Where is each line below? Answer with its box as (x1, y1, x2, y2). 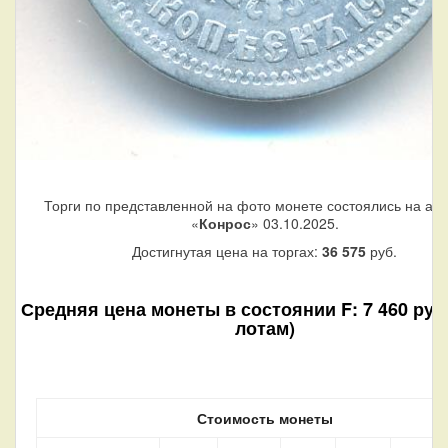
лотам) (234, 315, 295, 342)
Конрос (198, 213, 251, 234)
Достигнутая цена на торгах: (132, 241, 322, 262)
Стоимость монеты (196, 408, 333, 429)
